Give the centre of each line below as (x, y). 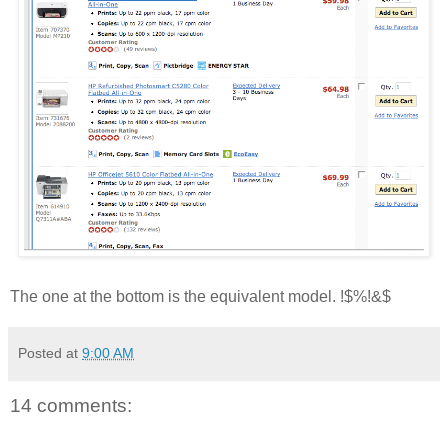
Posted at (50, 352)
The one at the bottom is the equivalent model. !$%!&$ (200, 296)
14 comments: (71, 405)
